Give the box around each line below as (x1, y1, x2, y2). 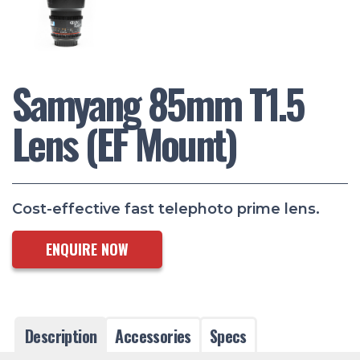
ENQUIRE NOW (45, 238, 129, 260)
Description (25, 323, 97, 348)
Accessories (115, 323, 191, 348)
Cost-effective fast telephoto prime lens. (12, 199, 320, 218)
